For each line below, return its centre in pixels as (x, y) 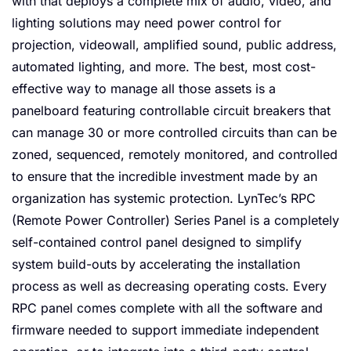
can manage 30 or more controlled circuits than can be (174, 133)
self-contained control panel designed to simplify (157, 242)
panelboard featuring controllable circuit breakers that (171, 111)
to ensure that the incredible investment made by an (165, 177)
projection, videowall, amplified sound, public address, (174, 45)
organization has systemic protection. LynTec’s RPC (164, 199)
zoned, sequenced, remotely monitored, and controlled (175, 155)
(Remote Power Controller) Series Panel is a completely (175, 221)
